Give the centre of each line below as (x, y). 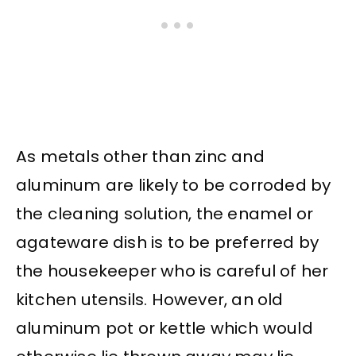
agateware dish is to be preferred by (168, 242)
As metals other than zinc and (140, 156)
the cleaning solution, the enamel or (165, 213)
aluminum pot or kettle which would (164, 328)
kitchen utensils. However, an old (150, 299)
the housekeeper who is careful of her (172, 271)
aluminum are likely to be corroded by (174, 185)
